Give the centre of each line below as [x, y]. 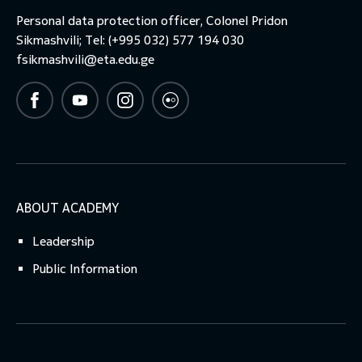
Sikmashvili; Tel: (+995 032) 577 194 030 [130, 40]
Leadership [63, 242]
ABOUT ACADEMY [67, 208]
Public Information [85, 269]
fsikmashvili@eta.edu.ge [85, 60]
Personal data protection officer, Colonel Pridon [152, 21]
